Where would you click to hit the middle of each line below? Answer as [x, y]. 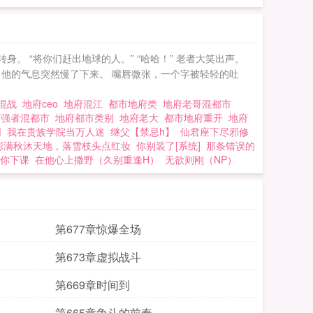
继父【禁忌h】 [143, 131]
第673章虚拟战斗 [98, 257]
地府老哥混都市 [197, 103]
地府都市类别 [87, 117]
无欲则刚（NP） [201, 159]
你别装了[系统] [168, 145]
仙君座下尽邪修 [214, 131]
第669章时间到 [93, 285]
